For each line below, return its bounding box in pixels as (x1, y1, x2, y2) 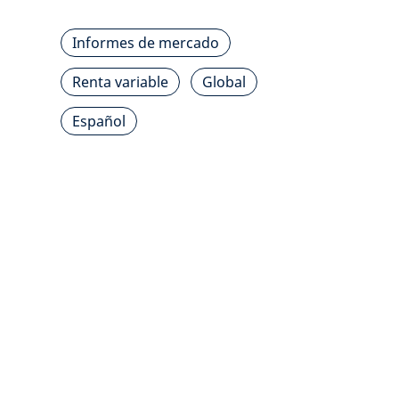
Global (202, 72, 246, 92)
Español (72, 111, 126, 131)
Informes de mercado (72, 33, 219, 53)
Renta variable (72, 72, 168, 92)
